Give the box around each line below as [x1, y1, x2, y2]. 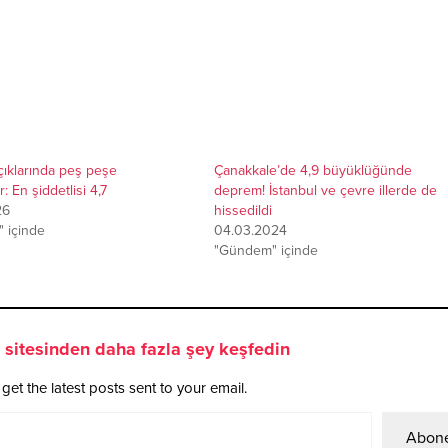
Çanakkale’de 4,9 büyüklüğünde [213, 161, 412, 179]
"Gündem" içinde [213, 241, 318, 259]
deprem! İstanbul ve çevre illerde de [213, 181, 437, 199]
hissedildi [213, 201, 272, 219]
